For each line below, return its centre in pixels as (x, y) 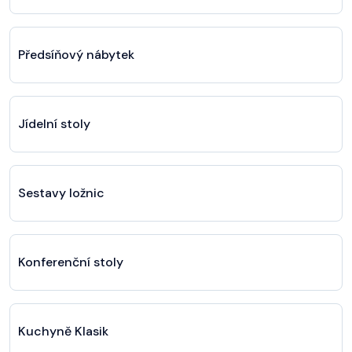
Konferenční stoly (71, 262)
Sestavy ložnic (61, 192)
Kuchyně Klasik (63, 331)
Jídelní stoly (54, 123)
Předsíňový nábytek (76, 54)
